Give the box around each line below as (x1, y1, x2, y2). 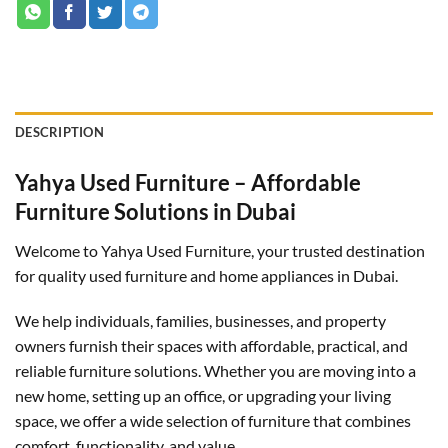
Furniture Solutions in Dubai (15, 198, 296, 226)
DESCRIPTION (15, 124, 104, 141)
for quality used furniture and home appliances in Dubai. (15, 265, 398, 285)
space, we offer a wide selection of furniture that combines (15, 411, 411, 431)
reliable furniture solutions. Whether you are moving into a (15, 361, 416, 381)
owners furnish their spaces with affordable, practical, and (15, 336, 408, 356)
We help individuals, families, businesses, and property (15, 311, 386, 331)
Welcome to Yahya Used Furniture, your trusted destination (15, 240, 425, 260)
